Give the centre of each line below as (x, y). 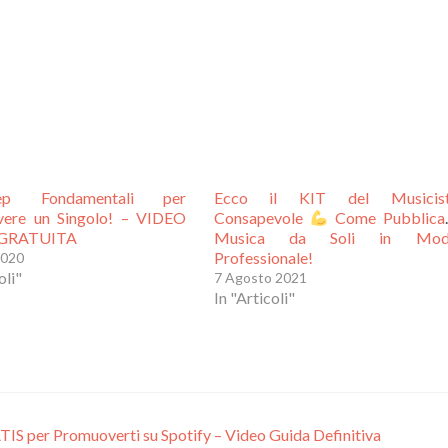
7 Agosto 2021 (260, 277)
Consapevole (261, 217)
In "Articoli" (254, 297)
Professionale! (263, 257)
